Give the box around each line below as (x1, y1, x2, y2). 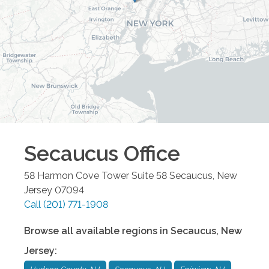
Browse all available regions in (24, 225, 171, 237)
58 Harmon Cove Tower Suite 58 (24, 170, 167, 182)
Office (118, 141, 180, 166)
